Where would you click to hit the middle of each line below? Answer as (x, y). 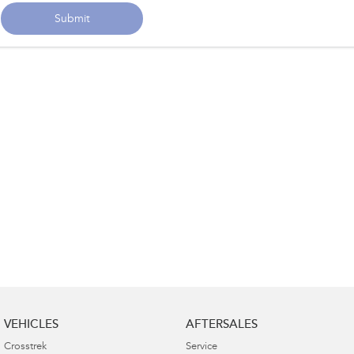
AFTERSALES (221, 325)
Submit (72, 19)
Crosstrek (25, 347)
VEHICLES (31, 325)
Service (201, 347)
